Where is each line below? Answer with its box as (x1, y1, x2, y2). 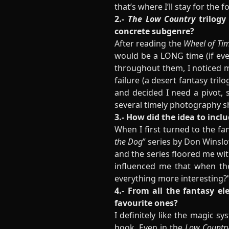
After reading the (114, 38, 184, 49)
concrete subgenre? (114, 26, 194, 37)
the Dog (114, 136, 143, 147)
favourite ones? (114, 197, 178, 209)
